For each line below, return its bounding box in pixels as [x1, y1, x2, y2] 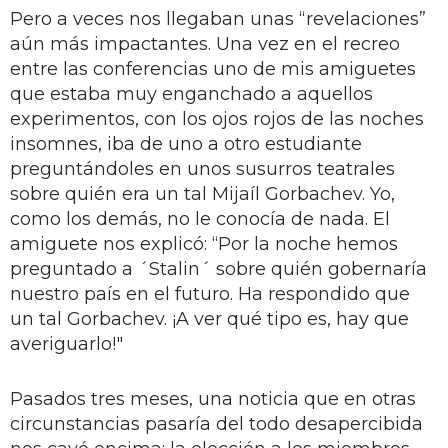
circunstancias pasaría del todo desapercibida [10, 412, 423, 435]
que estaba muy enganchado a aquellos [10, 82, 373, 105]
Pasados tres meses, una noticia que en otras [10, 387, 416, 410]
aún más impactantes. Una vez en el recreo [10, 32, 400, 55]
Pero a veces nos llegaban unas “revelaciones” [10, 7, 426, 30]
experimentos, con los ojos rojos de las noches [10, 107, 424, 130]
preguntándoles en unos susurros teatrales [10, 157, 395, 180]
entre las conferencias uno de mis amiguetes [10, 57, 416, 80]
